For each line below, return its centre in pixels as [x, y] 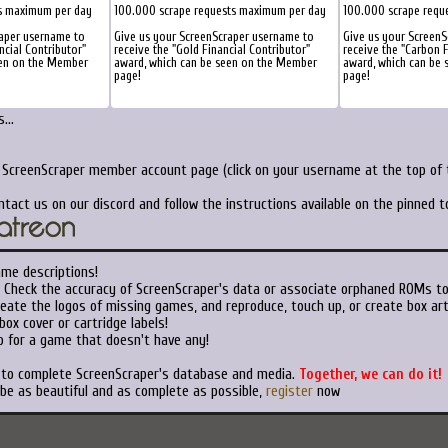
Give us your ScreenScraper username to [213, 36]
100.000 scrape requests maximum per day [219, 10]
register [289, 391]
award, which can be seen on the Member [215, 62]
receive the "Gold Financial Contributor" [211, 49]
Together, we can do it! [370, 374]
